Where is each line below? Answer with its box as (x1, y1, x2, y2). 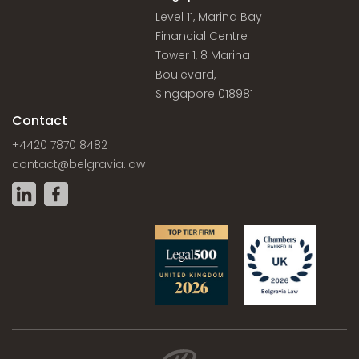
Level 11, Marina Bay (155, 9, 263, 25)
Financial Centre (155, 28, 248, 44)
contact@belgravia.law (12, 156, 145, 172)
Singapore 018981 (155, 86, 254, 102)
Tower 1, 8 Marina (155, 47, 251, 63)
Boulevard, (155, 67, 216, 83)
